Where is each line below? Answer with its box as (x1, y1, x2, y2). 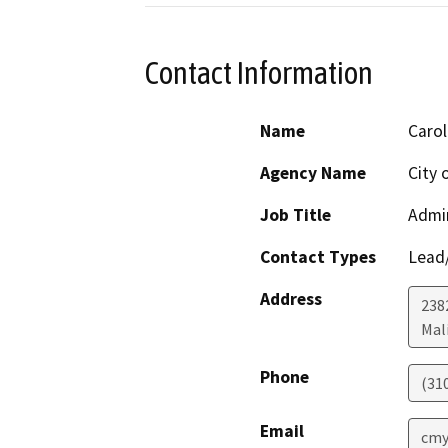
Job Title (260, 204, 331, 227)
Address (260, 288, 322, 311)
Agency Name (260, 162, 366, 185)
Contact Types (260, 246, 376, 269)
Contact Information (145, 54, 373, 91)
